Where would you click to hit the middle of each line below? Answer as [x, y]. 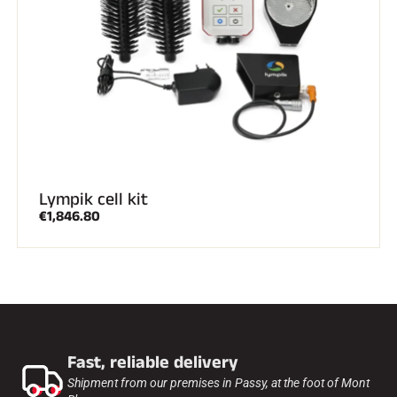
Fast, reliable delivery [153, 362]
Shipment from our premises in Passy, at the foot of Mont [218, 382]
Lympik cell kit [93, 199]
